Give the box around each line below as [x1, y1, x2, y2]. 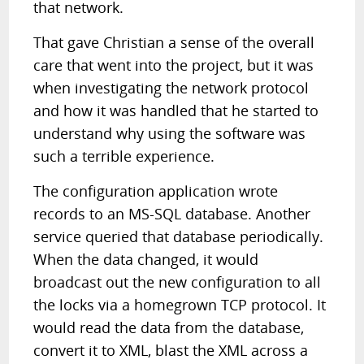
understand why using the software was [33, 123, 306, 143]
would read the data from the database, [33, 318, 305, 337]
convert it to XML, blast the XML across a [33, 340, 309, 360]
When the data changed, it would [33, 249, 259, 269]
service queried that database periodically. [33, 227, 324, 246]
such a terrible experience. [33, 146, 215, 166]
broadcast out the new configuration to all [33, 272, 322, 292]
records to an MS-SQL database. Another [33, 204, 311, 223]
